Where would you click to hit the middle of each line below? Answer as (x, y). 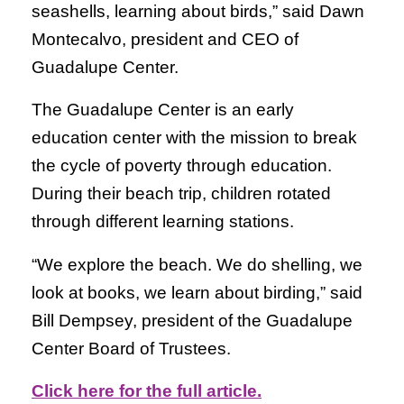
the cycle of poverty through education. (182, 166)
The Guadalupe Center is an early (163, 110)
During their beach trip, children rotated (181, 194)
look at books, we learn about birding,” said (197, 292)
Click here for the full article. (147, 390)
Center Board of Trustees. (131, 348)
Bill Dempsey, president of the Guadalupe (192, 320)
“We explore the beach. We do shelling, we (197, 264)
